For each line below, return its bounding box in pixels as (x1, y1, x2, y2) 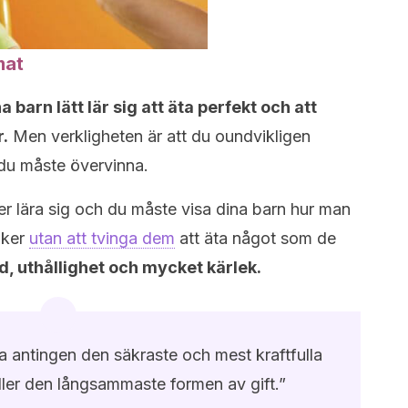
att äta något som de (175, 229, 336, 249)
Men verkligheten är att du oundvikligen (8, 127, 311, 147)
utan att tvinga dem (29, 229, 175, 249)
